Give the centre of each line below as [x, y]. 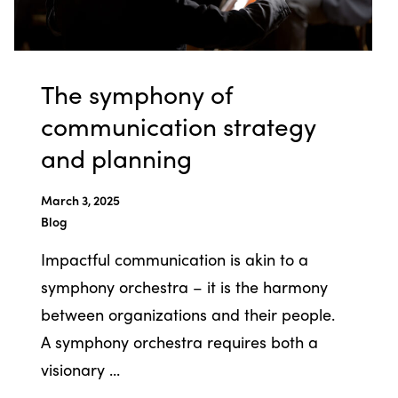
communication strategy [178, 125]
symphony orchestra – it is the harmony [184, 286]
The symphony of [136, 93]
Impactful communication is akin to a [174, 259]
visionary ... [80, 369]
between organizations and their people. [187, 314]
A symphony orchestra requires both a [179, 341]
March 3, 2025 [80, 199]
